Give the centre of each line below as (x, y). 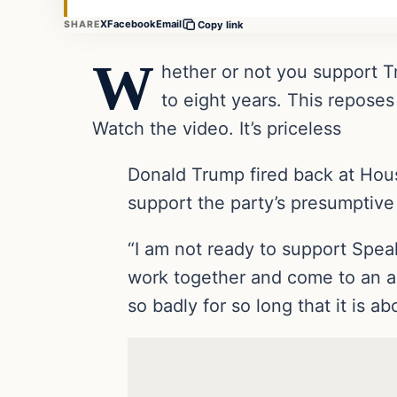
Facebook (132, 24)
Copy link (221, 24)
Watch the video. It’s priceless (217, 128)
